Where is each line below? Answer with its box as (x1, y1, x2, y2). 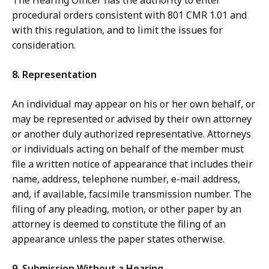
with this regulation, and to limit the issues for (12, 23, 223, 37)
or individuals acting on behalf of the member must (12, 142, 244, 156)
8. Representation (12, 68, 97, 82)
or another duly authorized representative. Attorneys (12, 127, 251, 141)
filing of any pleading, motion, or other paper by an (12, 202, 241, 216)
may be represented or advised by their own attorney (12, 112, 252, 126)
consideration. (12, 38, 76, 52)
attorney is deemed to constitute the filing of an (12, 217, 226, 231)
